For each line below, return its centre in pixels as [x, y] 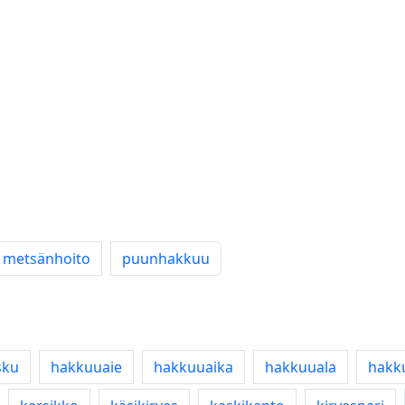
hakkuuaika [193, 367]
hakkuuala [301, 367]
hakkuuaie [86, 367]
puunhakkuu [166, 259]
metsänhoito [47, 259]
